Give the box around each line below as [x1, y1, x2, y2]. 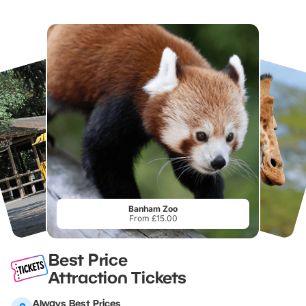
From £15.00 [128, 212, 178, 223]
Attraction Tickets [48, 266, 186, 287]
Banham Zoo [128, 203, 178, 214]
